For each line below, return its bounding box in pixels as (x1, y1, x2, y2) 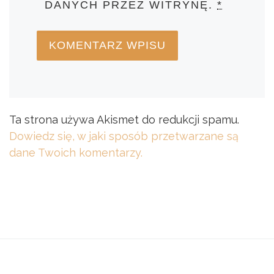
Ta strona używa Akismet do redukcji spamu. (9, 113, 239, 127)
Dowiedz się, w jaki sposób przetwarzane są (9, 130, 239, 143)
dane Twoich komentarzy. (9, 146, 143, 160)
